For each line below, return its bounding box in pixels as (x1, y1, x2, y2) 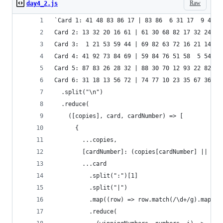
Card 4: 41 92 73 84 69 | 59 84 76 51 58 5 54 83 (54, 53, 222, 60)
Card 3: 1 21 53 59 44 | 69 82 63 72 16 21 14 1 (54, 41, 222, 48)
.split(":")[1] (54, 172, 138, 179)
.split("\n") (54, 89, 103, 96)
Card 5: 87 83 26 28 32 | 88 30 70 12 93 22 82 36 (54, 65, 222, 72)
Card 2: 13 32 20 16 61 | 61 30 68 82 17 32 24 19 (54, 29, 222, 36)
